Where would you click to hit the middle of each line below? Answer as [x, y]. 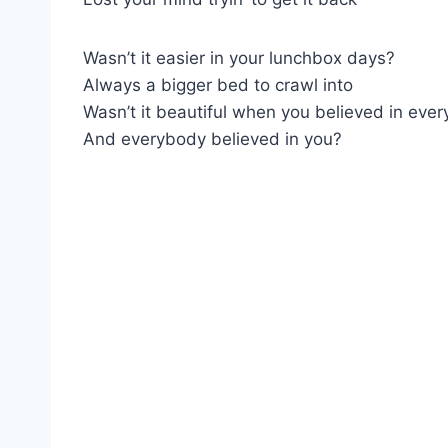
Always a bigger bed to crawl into [218, 84]
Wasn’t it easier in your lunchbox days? [239, 57]
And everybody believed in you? [212, 138]
